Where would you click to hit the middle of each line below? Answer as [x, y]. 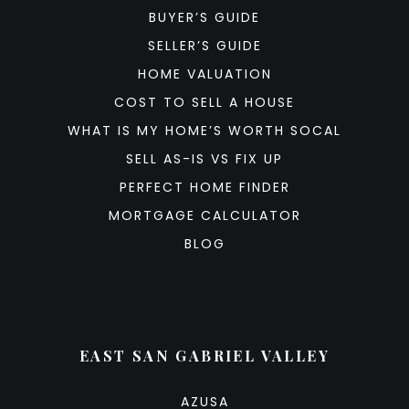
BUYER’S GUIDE [204, 17]
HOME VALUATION [204, 73]
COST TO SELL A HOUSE [204, 102]
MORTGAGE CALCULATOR [204, 215]
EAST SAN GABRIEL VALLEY [204, 355]
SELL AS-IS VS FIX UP [204, 158]
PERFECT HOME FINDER [204, 187]
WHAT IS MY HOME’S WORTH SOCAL [204, 130]
